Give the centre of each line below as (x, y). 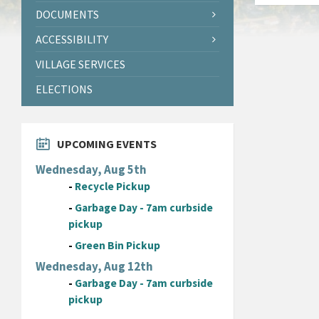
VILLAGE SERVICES (80, 64)
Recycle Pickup (113, 187)
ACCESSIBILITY (72, 40)
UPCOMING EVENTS (107, 144)
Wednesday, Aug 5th (91, 170)
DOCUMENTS (67, 15)
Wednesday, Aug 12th (94, 267)
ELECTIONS (64, 89)
